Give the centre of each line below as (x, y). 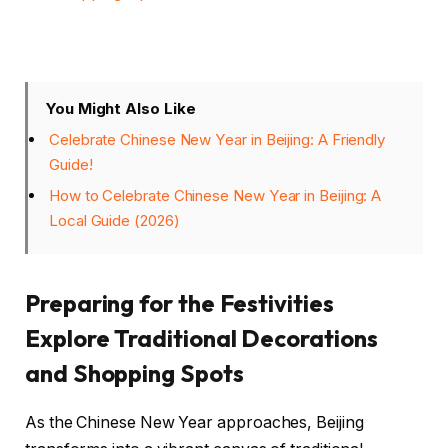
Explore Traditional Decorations (201, 338)
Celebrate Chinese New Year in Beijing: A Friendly (218, 139)
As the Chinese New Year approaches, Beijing (194, 423)
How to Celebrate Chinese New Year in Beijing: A (215, 196)
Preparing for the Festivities (179, 303)
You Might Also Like (121, 108)
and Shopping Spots (134, 373)
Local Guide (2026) (114, 221)
